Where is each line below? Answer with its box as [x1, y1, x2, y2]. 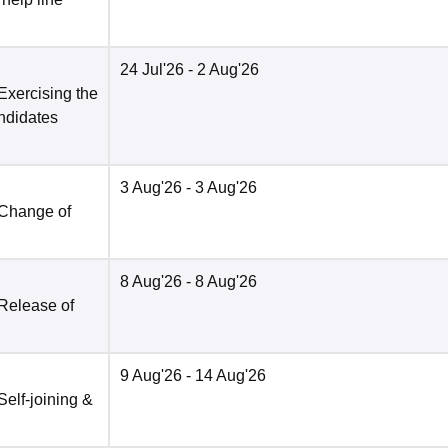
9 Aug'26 [120, 367, 182, 385]
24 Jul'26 [120, 61, 184, 79]
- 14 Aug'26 [182, 367, 266, 385]
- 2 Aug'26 [184, 61, 259, 79]
